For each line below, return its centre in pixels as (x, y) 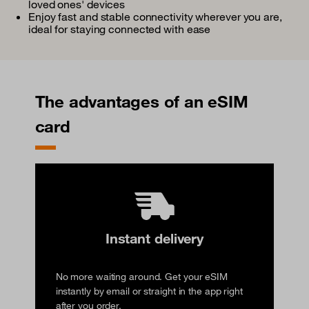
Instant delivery (154, 238)
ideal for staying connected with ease (120, 29)
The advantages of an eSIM (141, 102)
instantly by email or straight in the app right (149, 291)
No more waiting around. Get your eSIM (141, 276)
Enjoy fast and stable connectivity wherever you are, (155, 17)
